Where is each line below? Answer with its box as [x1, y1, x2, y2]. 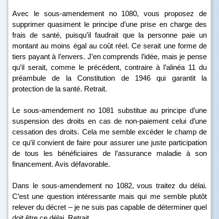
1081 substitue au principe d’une [95, 106, 207, 114]
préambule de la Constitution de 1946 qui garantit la [12, 74, 207, 82]
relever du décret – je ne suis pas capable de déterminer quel [12, 203, 207, 211]
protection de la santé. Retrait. [12, 85, 107, 93]
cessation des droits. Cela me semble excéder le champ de [12, 128, 207, 136]
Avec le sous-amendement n [12, 9, 113, 18]
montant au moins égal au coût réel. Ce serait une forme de [12, 42, 207, 50]
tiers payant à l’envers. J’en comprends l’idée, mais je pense [12, 52, 207, 61]
